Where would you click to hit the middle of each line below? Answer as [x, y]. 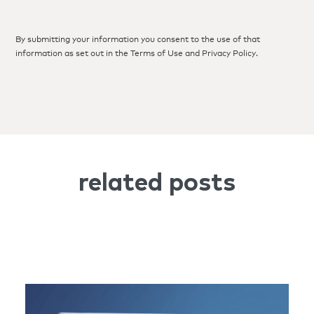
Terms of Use [157, 53]
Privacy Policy [229, 53]
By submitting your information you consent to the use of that [138, 39]
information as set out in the [73, 53]
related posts [157, 183]
